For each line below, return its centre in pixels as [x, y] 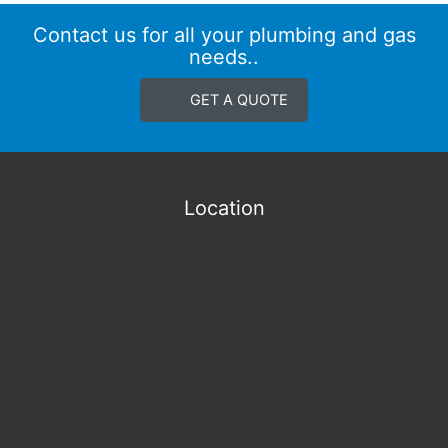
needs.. [224, 57]
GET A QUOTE [239, 100]
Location [224, 208]
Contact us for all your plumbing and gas [224, 35]
